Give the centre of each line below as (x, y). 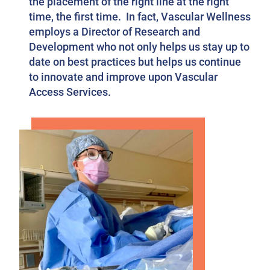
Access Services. (70, 92)
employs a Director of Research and (114, 32)
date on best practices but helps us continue (135, 62)
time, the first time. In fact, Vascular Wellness (140, 17)
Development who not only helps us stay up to (139, 47)
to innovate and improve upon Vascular (123, 77)
